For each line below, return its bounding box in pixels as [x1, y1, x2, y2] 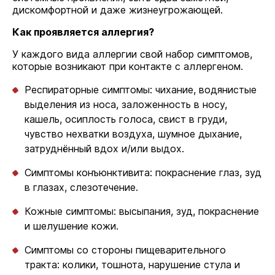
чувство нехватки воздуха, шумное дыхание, [25, 128, 242, 140]
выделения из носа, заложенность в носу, [25, 98, 227, 110]
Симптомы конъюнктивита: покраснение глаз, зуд [25, 166, 261, 179]
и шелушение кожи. [25, 220, 118, 232]
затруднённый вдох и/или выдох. [25, 142, 184, 155]
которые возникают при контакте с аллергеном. [12, 60, 243, 72]
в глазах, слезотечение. [25, 181, 138, 193]
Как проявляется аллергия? [12, 26, 154, 38]
